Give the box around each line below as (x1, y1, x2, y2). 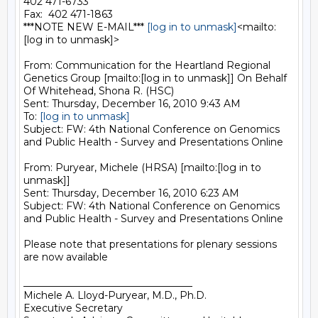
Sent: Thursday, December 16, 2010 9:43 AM (23, 97, 241, 110)
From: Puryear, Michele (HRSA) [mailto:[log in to (23, 161, 261, 174)
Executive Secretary (23, 302, 123, 314)
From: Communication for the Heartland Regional (23, 59, 270, 72)
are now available (23, 251, 108, 263)
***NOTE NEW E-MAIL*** (23, 21, 147, 33)
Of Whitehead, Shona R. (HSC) (23, 84, 174, 97)
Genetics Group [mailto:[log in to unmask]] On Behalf (23, 72, 287, 84)
